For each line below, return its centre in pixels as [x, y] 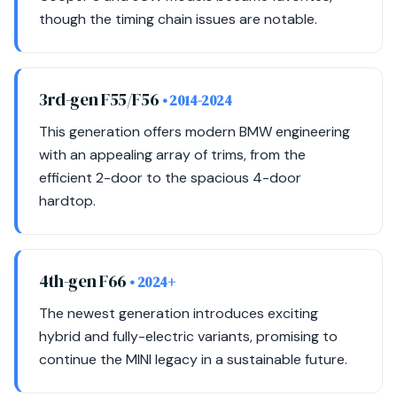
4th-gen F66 [85, 281]
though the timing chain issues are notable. [178, 19]
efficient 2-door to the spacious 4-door [170, 178]
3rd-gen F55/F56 [101, 99]
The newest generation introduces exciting [179, 313]
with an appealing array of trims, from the [172, 155]
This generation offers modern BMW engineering [195, 132]
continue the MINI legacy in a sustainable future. [193, 359]
